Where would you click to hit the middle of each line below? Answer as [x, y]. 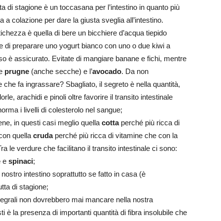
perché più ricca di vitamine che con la [115, 136]
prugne [17, 72]
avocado [107, 72]
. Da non [135, 72]
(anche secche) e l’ [61, 72]
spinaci [21, 161]
